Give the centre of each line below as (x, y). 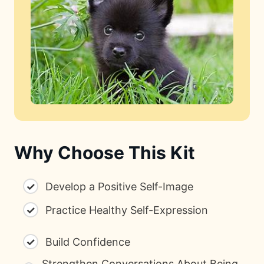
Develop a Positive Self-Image (119, 186)
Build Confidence (88, 242)
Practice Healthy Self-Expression (127, 210)
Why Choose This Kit (105, 153)
